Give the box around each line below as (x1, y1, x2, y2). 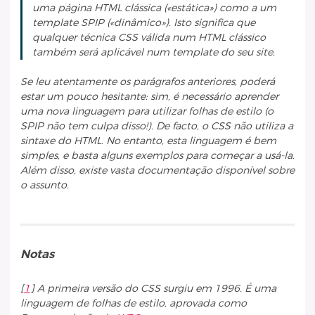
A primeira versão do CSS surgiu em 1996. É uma (37, 283, 276, 295)
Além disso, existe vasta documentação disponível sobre (20, 165, 295, 176)
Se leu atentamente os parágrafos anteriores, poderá (20, 77, 275, 88)
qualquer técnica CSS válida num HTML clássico (32, 32, 266, 43)
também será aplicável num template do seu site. (32, 46, 276, 58)
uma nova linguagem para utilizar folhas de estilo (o (20, 106, 274, 117)
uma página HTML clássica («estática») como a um (32, 2, 277, 13)
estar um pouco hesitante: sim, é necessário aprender (20, 91, 278, 103)
